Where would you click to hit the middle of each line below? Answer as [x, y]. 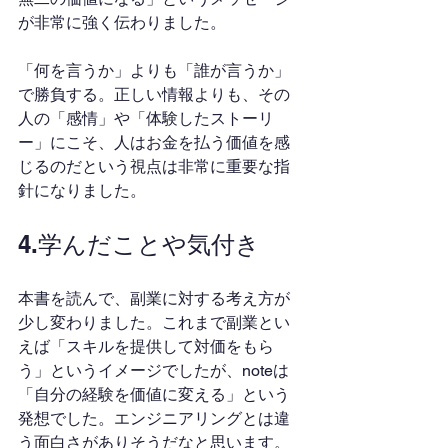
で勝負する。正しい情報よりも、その [154, 94]
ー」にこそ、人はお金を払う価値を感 [154, 142]
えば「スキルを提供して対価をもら [146, 346]
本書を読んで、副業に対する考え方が [154, 298]
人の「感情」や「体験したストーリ [146, 118]
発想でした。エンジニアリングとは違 [154, 418]
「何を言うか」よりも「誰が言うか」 [154, 70]
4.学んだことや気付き [139, 244]
